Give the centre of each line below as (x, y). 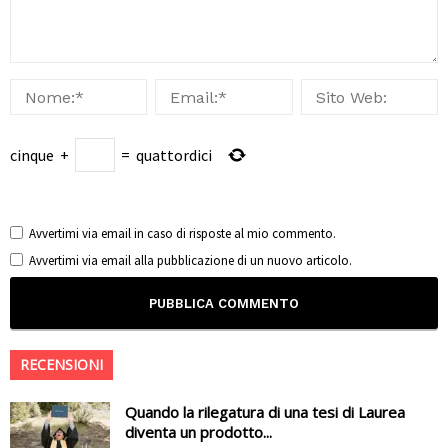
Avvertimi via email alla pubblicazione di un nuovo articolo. (190, 261)
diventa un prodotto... (198, 432)
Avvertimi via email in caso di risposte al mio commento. (182, 234)
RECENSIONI (61, 365)
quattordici (174, 155)
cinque (32, 155)
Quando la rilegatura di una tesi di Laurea (265, 412)
